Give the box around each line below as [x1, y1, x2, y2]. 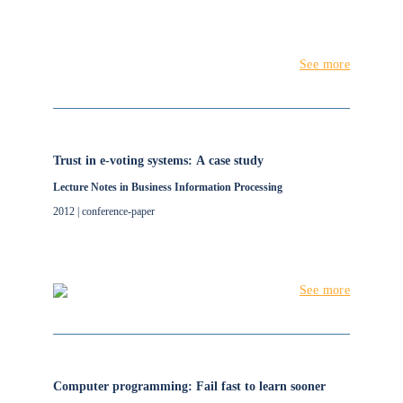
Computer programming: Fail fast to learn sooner [52, 380, 326, 393]
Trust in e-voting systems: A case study [52, 154, 264, 167]
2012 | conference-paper [52, 205, 155, 218]
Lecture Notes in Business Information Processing [52, 181, 282, 193]
